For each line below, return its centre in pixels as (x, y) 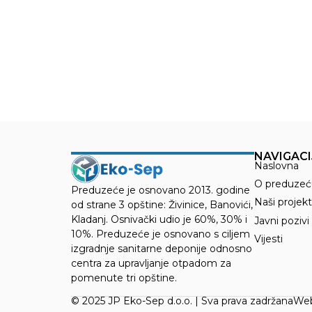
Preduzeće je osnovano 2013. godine (161, 190)
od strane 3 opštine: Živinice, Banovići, (162, 205)
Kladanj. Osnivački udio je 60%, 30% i (159, 220)
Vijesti (269, 239)
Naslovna (277, 165)
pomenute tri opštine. (124, 278)
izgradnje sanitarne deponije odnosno (162, 249)
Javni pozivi (282, 220)
